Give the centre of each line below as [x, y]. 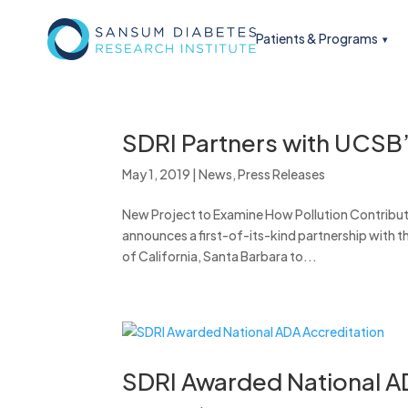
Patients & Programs [316, 38]
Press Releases [282, 174]
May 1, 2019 [157, 174]
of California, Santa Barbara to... [220, 256]
